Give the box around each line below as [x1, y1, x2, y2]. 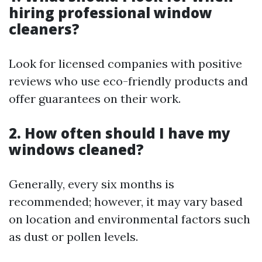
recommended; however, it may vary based [9, 194, 243, 209]
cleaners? [9, 19, 80, 39]
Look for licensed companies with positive [9, 56, 242, 71]
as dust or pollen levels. [9, 229, 138, 244]
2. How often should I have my [9, 123, 230, 143]
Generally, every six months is [9, 177, 174, 191]
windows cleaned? [9, 140, 144, 159]
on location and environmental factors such [9, 212, 250, 226]
